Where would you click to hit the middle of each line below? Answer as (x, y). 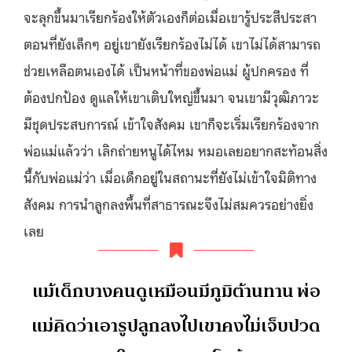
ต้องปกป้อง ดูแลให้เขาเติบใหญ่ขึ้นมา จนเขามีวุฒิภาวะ (171, 96)
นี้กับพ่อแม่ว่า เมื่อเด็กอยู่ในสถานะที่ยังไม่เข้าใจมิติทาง (170, 176)
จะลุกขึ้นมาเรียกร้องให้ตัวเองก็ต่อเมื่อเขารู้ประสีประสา (170, 16)
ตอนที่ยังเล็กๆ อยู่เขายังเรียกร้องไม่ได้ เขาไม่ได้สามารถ (172, 43)
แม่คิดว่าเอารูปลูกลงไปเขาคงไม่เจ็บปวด (176, 325)
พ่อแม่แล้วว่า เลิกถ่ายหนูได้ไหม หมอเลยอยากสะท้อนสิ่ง (176, 150)
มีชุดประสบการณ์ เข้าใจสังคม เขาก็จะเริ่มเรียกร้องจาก (171, 123)
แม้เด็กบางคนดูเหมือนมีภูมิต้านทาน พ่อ (176, 291)
